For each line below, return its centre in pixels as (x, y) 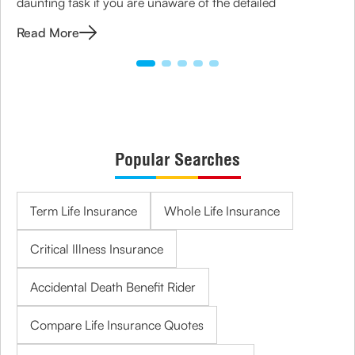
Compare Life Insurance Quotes (117, 325)
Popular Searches (177, 159)
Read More (48, 32)
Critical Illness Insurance (97, 249)
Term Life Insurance (84, 211)
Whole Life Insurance (222, 211)
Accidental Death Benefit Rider (113, 287)
